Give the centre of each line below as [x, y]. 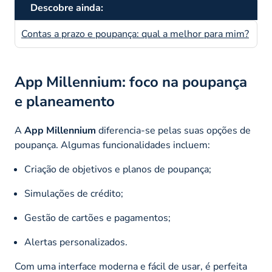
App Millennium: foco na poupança [131, 82]
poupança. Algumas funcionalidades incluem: [112, 145]
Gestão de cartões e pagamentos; [97, 218]
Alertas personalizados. [76, 243]
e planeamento [65, 102]
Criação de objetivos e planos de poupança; [118, 170]
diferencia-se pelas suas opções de [173, 131]
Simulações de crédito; [74, 194]
